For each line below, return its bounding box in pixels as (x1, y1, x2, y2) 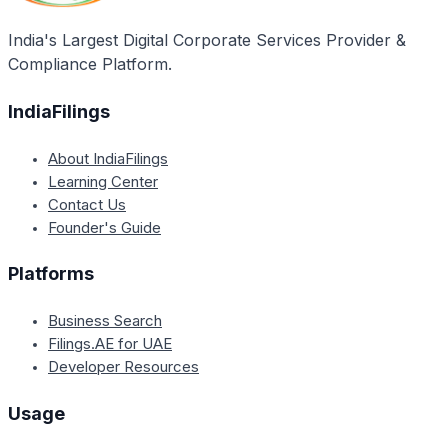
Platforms (8, 263, 94, 285)
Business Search (48, 311, 162, 331)
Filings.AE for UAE (48, 334, 172, 354)
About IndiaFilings (48, 148, 168, 168)
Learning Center (48, 171, 158, 191)
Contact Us (48, 194, 126, 214)
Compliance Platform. (8, 53, 172, 74)
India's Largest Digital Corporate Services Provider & (8, 29, 406, 50)
